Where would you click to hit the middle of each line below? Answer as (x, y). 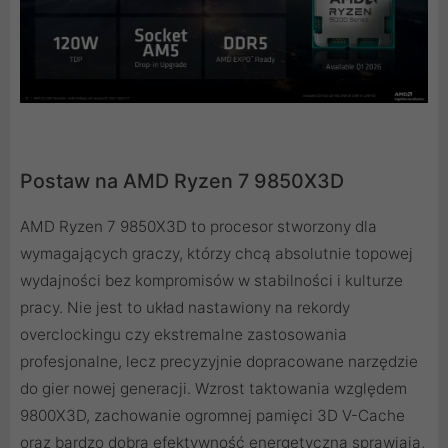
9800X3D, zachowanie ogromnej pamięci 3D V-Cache (212, 416)
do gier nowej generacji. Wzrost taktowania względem (213, 389)
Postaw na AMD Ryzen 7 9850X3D (182, 181)
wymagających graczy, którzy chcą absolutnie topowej (216, 254)
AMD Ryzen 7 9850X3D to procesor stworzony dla (198, 227)
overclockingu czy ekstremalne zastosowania (183, 335)
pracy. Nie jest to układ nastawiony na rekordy (185, 308)
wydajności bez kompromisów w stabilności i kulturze (211, 281)
